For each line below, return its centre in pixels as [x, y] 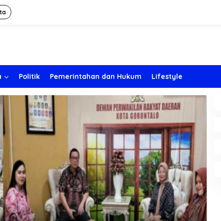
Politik [29, 76]
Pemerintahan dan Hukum [96, 76]
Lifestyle [167, 76]
